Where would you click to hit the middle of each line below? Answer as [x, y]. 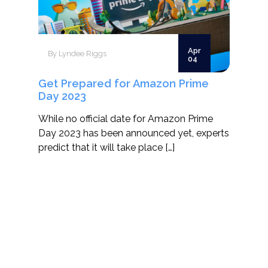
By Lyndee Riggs [77, 53]
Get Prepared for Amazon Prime [124, 83]
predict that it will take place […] [106, 147]
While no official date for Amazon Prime [126, 119]
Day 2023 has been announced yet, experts [134, 133]
